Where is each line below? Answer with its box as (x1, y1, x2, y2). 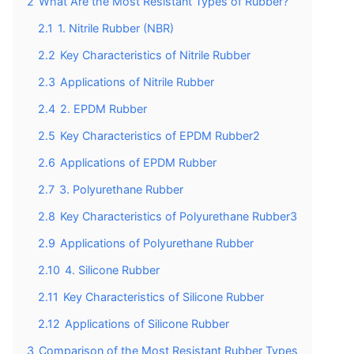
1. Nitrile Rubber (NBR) (58, 21, 174, 35)
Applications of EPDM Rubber (60, 155, 217, 169)
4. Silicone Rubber (65, 262, 160, 277)
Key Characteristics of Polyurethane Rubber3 (60, 209, 297, 223)
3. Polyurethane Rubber (59, 182, 183, 196)
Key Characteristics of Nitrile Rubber (60, 47, 250, 62)
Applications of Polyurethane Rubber (60, 235, 254, 250)
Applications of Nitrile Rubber (60, 74, 214, 88)
